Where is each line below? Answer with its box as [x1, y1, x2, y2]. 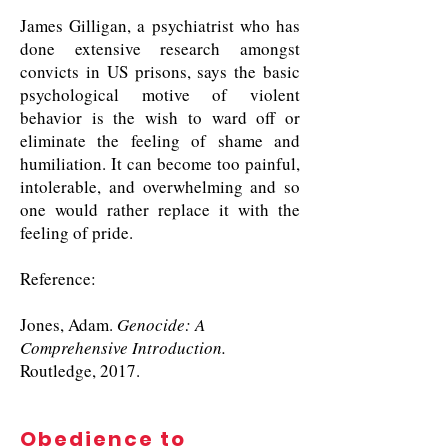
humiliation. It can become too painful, [20, 152, 300, 175]
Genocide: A [117, 313, 205, 336]
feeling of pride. [20, 221, 133, 244]
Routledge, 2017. [20, 359, 140, 382]
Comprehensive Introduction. [20, 336, 226, 359]
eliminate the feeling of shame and [20, 129, 300, 152]
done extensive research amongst [20, 37, 300, 60]
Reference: [20, 267, 96, 290]
